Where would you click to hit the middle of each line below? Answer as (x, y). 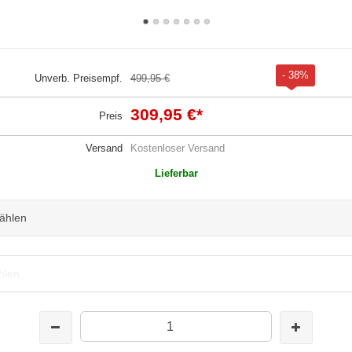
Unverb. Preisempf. (78, 78)
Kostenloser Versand (177, 148)
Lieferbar (176, 173)
